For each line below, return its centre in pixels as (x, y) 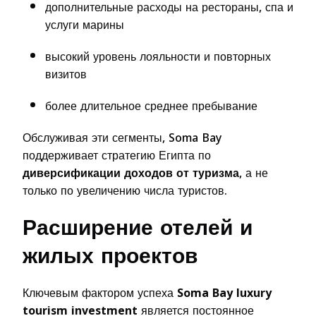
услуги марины (85, 25)
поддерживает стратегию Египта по (117, 155)
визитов (66, 74)
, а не (254, 173)
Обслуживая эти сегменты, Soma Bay (122, 138)
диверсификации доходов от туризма (131, 173)
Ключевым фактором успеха (100, 293)
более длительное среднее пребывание (151, 106)
